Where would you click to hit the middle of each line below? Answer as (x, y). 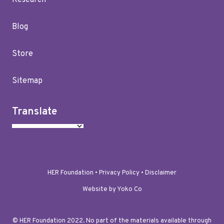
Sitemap (27, 81)
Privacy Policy (119, 173)
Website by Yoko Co (112, 190)
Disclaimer (161, 173)
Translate (34, 112)
